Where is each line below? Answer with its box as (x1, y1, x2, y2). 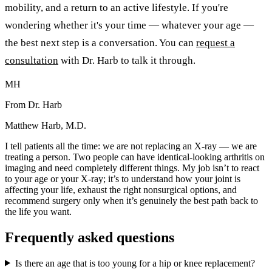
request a (196, 36, 235, 49)
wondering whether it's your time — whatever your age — (5, 19, 254, 31)
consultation (5, 54, 58, 66)
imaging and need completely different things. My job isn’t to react (5, 162, 259, 173)
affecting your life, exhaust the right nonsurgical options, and (5, 184, 237, 195)
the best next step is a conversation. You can (5, 36, 196, 49)
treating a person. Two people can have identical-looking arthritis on (5, 151, 265, 162)
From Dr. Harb (5, 99, 62, 110)
